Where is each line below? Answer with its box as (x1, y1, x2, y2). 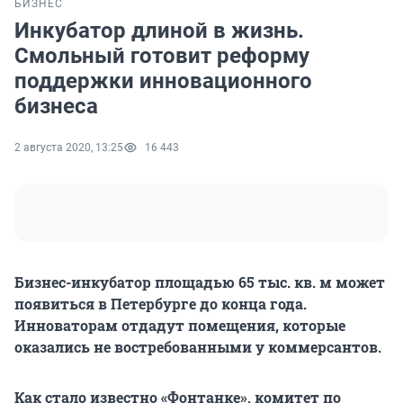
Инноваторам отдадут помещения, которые (14, 316, 345, 336)
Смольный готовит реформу (14, 43, 309, 69)
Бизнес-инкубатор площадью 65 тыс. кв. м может (14, 273, 385, 292)
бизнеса (14, 94, 98, 120)
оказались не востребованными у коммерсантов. (14, 337, 381, 357)
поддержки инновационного (14, 68, 312, 94)
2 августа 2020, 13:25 (14, 141, 123, 155)
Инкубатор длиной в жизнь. (14, 18, 304, 44)
